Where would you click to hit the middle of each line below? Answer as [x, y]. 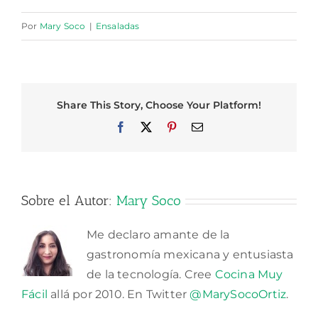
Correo [219, 127]
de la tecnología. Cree [151, 274]
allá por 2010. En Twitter [119, 294]
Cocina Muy [249, 274]
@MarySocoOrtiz [238, 294]
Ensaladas [117, 26]
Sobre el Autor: [69, 200]
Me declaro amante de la [158, 234]
